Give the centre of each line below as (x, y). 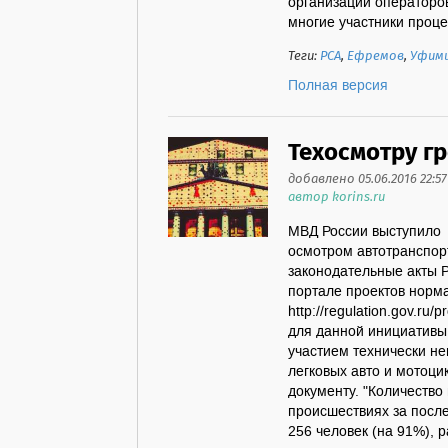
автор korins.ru (336, 197)
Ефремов (375, 56)
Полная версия (338, 86)
